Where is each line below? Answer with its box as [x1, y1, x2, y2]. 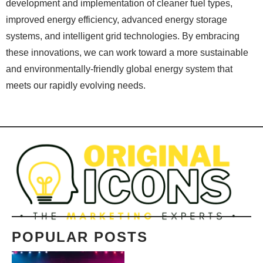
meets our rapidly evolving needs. [6, 80, 146, 91]
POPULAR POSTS [12, 229, 148, 245]
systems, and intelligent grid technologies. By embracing [6, 31, 240, 42]
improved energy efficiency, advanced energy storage [6, 15, 227, 25]
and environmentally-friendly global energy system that [6, 64, 232, 75]
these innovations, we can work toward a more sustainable [6, 48, 248, 58]
